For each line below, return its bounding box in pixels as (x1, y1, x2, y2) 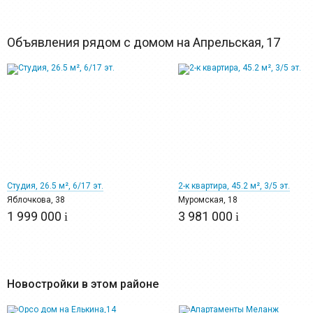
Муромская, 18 (178, 195, 238, 205)
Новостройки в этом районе (7, 277, 159, 291)
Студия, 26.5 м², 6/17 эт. (7, 181, 103, 191)
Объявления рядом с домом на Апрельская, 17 (7, 35, 280, 50)
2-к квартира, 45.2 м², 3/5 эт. (178, 181, 290, 191)
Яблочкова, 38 (7, 195, 65, 205)
